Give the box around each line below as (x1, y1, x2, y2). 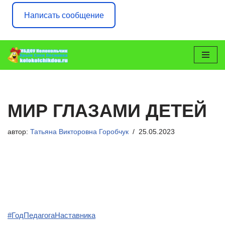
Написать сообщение (24, 11, 104, 20)
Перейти (8, 63, 37, 71)
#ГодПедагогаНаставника (8, 210, 95, 219)
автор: (8, 128, 30, 136)
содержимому (8, 87, 55, 95)
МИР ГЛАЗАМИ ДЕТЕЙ (8, 100, 207, 121)
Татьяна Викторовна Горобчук (30, 128, 129, 136)
